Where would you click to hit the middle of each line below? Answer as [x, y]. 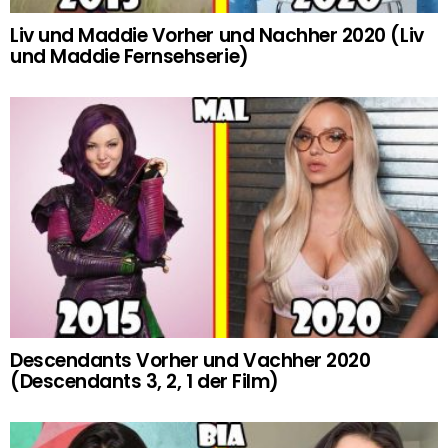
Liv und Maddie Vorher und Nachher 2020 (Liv [217, 35]
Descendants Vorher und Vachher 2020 [190, 360]
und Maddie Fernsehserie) [129, 56]
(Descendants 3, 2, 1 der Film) [144, 381]
